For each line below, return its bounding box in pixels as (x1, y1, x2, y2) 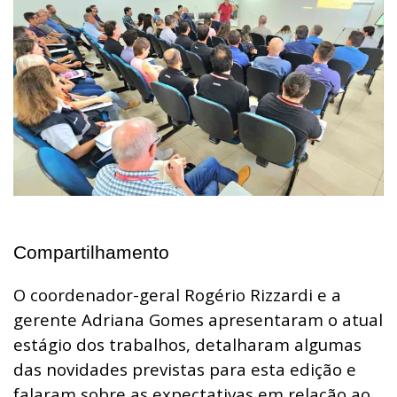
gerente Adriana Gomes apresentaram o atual (13, 307, 383, 331)
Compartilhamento (13, 241, 169, 263)
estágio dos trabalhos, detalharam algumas (13, 332, 362, 355)
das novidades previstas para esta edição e (13, 357, 356, 380)
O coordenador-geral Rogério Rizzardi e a (13, 283, 341, 306)
